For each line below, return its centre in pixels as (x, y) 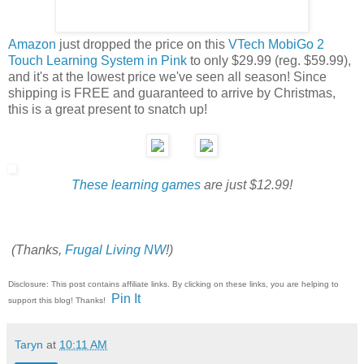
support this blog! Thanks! (58, 301)
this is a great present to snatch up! (108, 110)
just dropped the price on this (142, 45)
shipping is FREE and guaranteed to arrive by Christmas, (172, 93)
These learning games (136, 185)
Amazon (32, 45)
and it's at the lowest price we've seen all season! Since (167, 77)
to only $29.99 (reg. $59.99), (269, 61)
